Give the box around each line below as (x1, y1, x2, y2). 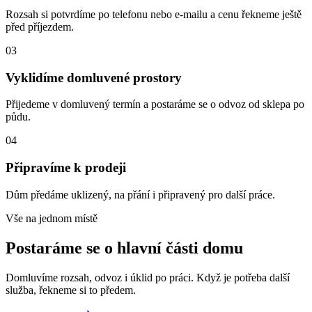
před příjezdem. (6, 20, 74, 33)
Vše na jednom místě (6, 212, 97, 224)
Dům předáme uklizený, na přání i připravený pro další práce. (6, 188, 275, 201)
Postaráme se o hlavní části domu (6, 238, 243, 257)
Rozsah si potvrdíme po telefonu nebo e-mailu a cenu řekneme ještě (6, 8, 302, 20)
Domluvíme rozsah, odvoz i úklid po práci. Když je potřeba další (6, 271, 290, 283)
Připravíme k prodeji (6, 160, 126, 175)
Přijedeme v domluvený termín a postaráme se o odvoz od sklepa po (6, 98, 304, 111)
